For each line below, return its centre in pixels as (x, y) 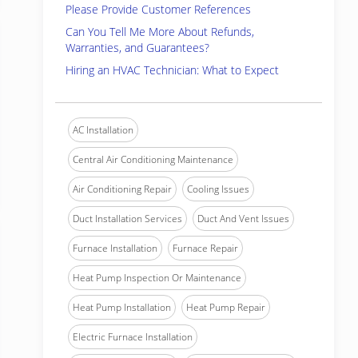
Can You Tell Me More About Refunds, (160, 32)
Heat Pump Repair (226, 307)
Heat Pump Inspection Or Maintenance (157, 278)
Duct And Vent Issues (243, 219)
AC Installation (103, 130)
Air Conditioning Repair (122, 189)
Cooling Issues (218, 189)
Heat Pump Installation (122, 307)
